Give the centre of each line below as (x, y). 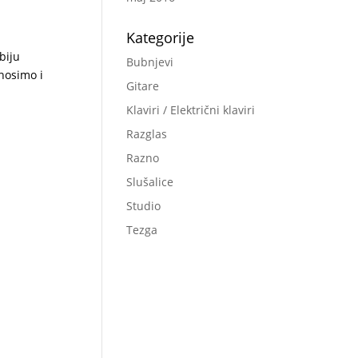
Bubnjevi (150, 62)
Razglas (147, 133)
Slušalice (150, 181)
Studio (144, 205)
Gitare (143, 86)
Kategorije (161, 37)
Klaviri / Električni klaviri (191, 109)
